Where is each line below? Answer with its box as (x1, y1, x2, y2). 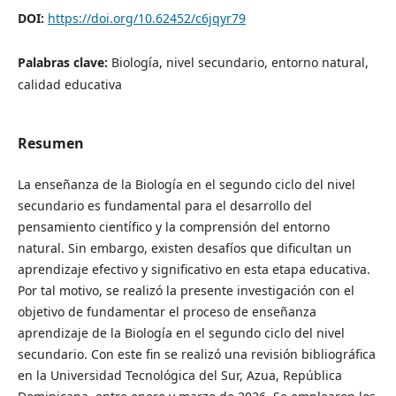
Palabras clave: (17, 54, 111, 72)
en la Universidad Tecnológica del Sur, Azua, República (17, 366, 342, 384)
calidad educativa (17, 76, 122, 94)
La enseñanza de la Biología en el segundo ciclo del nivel (17, 175, 355, 193)
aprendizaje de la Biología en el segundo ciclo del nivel (17, 324, 345, 341)
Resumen (17, 133, 84, 153)
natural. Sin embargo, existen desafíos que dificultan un (17, 239, 352, 256)
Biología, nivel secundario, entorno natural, (110, 54, 369, 72)
